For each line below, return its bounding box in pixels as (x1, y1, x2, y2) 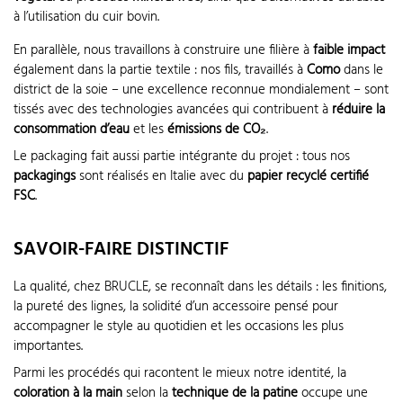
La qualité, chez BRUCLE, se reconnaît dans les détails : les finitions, (13, 276, 387, 299)
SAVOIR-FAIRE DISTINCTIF (13, 235, 228, 265)
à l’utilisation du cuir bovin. (13, 6, 159, 29)
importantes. (13, 336, 83, 358)
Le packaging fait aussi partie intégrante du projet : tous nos (13, 145, 350, 167)
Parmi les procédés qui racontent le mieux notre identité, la (13, 362, 346, 384)
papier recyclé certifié (247, 165, 369, 187)
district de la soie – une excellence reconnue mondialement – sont (13, 79, 389, 102)
